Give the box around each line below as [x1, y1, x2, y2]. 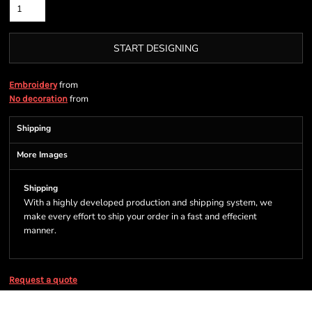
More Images [17, 149, 68, 160]
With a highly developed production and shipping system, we [24, 196, 272, 209]
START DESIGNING [114, 42, 198, 56]
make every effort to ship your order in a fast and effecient [24, 210, 257, 223]
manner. [24, 224, 56, 237]
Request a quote [9, 274, 77, 285]
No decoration [9, 93, 68, 104]
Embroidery [9, 79, 57, 90]
